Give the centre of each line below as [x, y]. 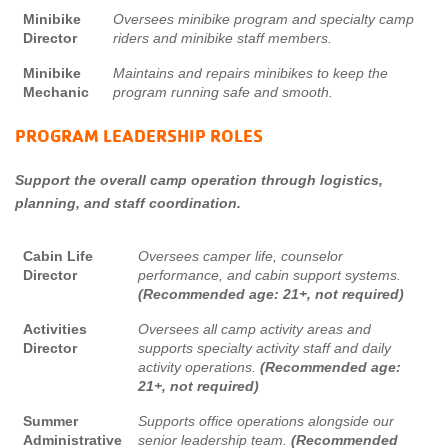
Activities [55, 329]
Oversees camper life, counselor [240, 256]
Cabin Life [58, 256]
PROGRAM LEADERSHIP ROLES [139, 136]
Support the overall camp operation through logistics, [199, 180]
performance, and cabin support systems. [269, 275]
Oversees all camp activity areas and [254, 329]
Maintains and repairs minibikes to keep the [250, 73]
